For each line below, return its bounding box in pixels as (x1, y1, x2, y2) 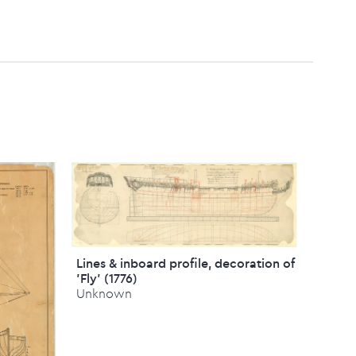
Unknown (76, 285, 133, 302)
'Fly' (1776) (76, 270, 138, 287)
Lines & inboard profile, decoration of (76, 255, 296, 272)
